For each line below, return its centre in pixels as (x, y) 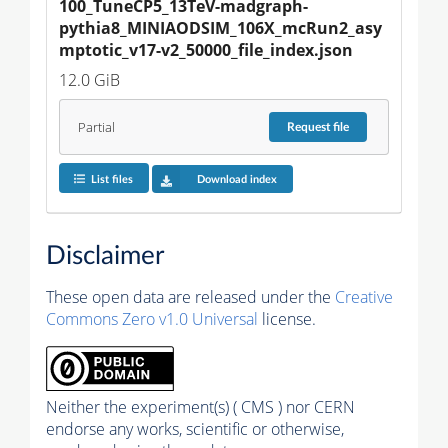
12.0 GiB (89, 80)
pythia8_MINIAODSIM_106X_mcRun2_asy (220, 28)
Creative (364, 296)
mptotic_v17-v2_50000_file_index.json (206, 50)
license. (287, 318)
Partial (96, 127)
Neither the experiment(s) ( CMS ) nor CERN (200, 406)
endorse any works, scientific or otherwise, (195, 428)
